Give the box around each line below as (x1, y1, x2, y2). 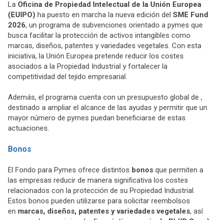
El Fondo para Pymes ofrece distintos (8, 165, 132, 174)
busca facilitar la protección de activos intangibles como (8, 30, 191, 40)
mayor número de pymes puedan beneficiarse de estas (8, 113, 186, 122)
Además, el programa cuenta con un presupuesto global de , (8, 92, 202, 102)
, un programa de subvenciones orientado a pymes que (26, 20, 203, 29)
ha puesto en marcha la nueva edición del (35, 10, 173, 19)
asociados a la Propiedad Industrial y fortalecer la (8, 61, 167, 71)
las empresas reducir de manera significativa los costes (8, 175, 188, 185)
